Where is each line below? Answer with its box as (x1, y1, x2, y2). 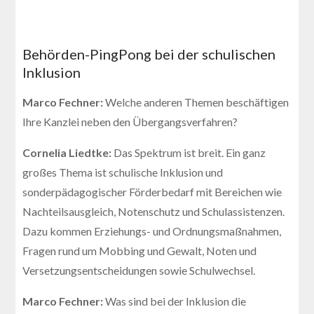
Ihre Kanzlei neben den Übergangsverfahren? (22, 114, 238, 128)
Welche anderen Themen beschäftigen (105, 95, 289, 109)
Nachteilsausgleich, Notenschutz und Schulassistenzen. (22, 204, 285, 218)
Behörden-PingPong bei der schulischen (22, 45, 276, 62)
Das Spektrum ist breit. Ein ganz (114, 145, 266, 159)
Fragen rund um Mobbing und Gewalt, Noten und (22, 243, 257, 257)
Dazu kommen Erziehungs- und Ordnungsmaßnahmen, (22, 224, 282, 238)
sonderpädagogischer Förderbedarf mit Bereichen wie (22, 184, 282, 198)
